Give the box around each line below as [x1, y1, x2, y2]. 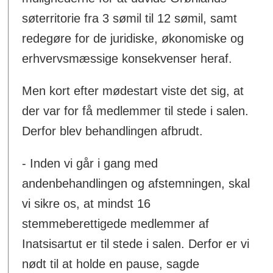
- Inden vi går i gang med [22, 156, 158, 170]
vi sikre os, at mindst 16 [22, 196, 151, 210]
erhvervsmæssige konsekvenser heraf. [22, 52, 233, 66]
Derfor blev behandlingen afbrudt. [22, 124, 204, 138]
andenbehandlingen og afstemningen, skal [22, 176, 250, 190]
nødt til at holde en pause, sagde [22, 257, 200, 271]
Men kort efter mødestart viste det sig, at [22, 83, 244, 97]
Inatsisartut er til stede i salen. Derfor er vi [22, 236, 250, 250]
